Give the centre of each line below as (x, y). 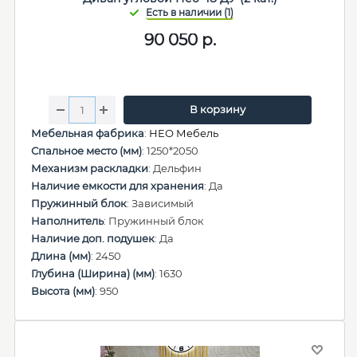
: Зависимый (160, 203)
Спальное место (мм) (86, 151)
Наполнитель (67, 221)
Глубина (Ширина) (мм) (93, 273)
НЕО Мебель (184, 133)
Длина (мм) (61, 256)
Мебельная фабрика (88, 133)
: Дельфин (175, 168)
